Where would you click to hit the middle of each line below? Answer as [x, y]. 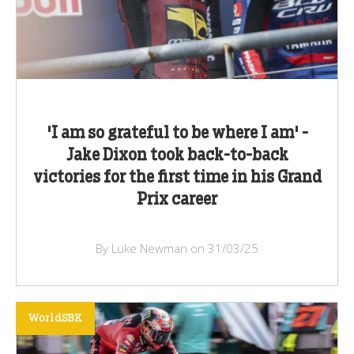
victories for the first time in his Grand [177, 177]
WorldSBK [55, 318]
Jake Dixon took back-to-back [177, 155]
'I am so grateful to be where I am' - [177, 133]
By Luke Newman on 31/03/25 [177, 248]
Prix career [177, 200]
